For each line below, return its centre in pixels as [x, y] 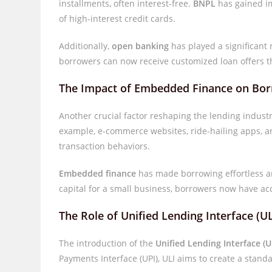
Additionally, [86, 46]
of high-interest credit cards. [117, 19]
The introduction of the [107, 243]
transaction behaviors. [105, 146]
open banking [141, 46]
